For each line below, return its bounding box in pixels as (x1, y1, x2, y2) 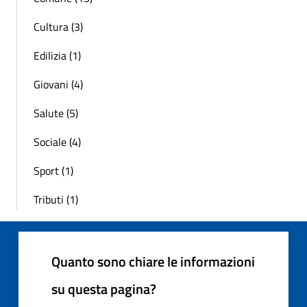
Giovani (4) (34, 75, 83, 93)
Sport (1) (34, 162, 73, 179)
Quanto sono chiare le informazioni (51, 250, 255, 272)
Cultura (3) (34, 18, 83, 35)
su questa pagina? (51, 278, 156, 299)
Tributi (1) (34, 191, 78, 208)
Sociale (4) (34, 133, 81, 150)
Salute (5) (34, 104, 78, 121)
